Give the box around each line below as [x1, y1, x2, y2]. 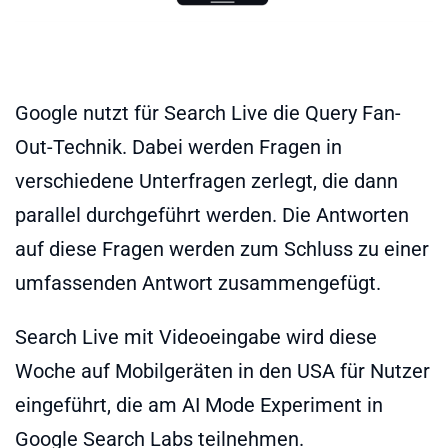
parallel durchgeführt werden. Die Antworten [15, 203, 409, 228]
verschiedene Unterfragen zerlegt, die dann [15, 169, 398, 194]
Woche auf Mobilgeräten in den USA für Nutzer [15, 359, 430, 384]
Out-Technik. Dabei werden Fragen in [15, 135, 342, 160]
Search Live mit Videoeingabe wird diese [15, 325, 377, 350]
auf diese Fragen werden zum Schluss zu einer [15, 237, 429, 262]
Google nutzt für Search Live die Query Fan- [15, 101, 401, 126]
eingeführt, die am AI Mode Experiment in [15, 393, 383, 418]
